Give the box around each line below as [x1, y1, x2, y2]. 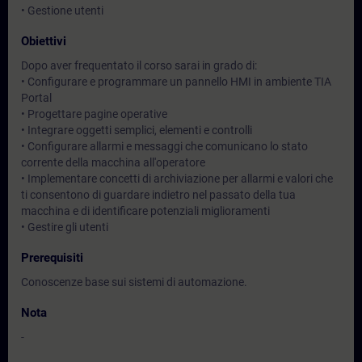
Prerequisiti [21, 250, 83, 265]
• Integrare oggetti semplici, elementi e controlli [21, 124, 252, 137]
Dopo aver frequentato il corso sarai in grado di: [21, 59, 257, 72]
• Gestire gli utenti [21, 221, 108, 234]
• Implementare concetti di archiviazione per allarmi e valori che [21, 172, 333, 185]
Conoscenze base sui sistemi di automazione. [21, 276, 247, 288]
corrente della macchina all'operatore [21, 156, 205, 169]
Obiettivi [21, 34, 66, 48]
